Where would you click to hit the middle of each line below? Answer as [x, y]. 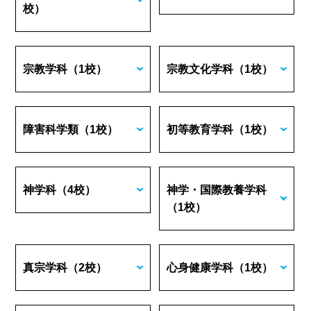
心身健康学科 [200, 268]
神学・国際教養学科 [217, 190]
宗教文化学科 [200, 69]
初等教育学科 [200, 129]
